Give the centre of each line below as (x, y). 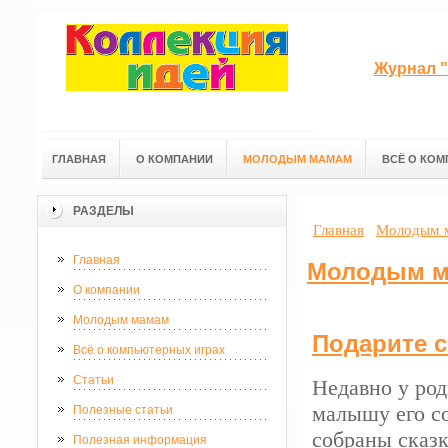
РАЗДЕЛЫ (103, 211)
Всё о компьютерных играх (149, 350)
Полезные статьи (123, 410)
